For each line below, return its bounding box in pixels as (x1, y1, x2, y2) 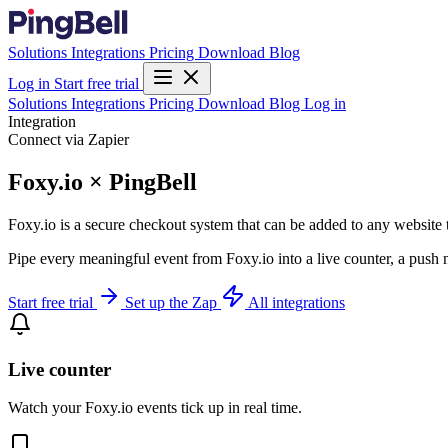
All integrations (248, 293, 345, 311)
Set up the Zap (125, 293, 221, 311)
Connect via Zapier (8, 131, 129, 148)
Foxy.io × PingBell (8, 168, 197, 195)
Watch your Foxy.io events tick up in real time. (8, 399, 302, 417)
